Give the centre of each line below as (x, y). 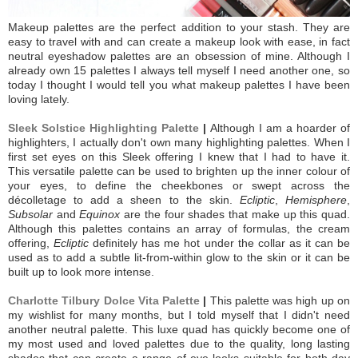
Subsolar (30, 214)
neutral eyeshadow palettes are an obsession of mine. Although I (179, 56)
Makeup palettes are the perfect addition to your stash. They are (179, 27)
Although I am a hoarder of (280, 127)
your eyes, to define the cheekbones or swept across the (179, 185)
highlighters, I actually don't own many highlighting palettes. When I (179, 142)
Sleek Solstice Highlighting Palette (103, 127)
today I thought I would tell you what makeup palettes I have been (179, 84)
